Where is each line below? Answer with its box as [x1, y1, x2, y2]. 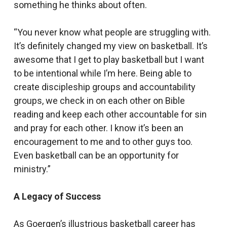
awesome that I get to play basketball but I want [13, 54, 204, 65]
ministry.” [13, 164, 51, 174]
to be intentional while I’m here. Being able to [13, 68, 192, 79]
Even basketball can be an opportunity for [13, 150, 179, 161]
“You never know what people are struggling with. [13, 27, 211, 37]
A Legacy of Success [13, 191, 101, 202]
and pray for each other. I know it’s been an [13, 123, 183, 133]
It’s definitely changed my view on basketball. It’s [13, 41, 208, 51]
